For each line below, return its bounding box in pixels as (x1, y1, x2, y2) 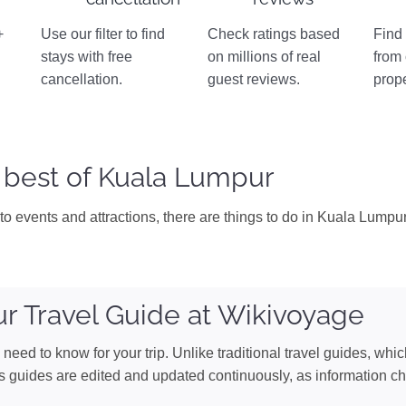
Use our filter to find (41, 26, 166, 42)
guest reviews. (207, 72, 300, 87)
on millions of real (207, 49, 321, 64)
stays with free (41, 49, 133, 64)
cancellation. (41, 72, 123, 87)
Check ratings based (207, 26, 340, 42)
